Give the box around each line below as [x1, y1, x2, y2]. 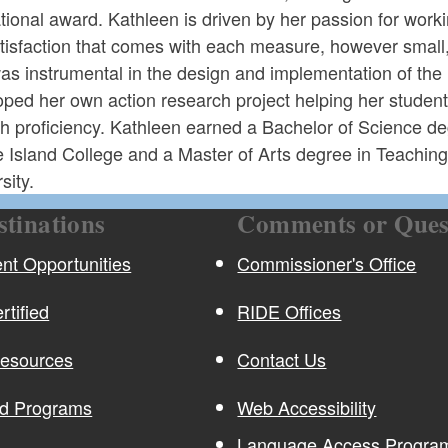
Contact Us [237, 345, 327, 372]
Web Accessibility [237, 393, 377, 420]
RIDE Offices [237, 297, 342, 324]
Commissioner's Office [237, 249, 417, 276]
